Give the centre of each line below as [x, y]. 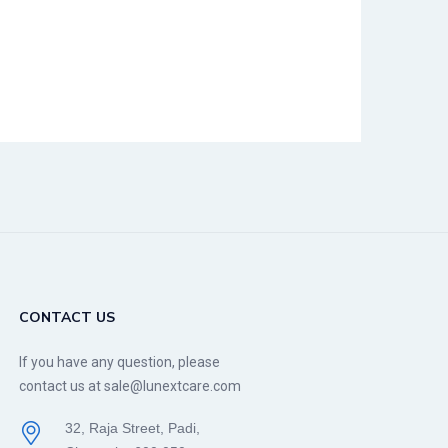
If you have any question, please [119, 361]
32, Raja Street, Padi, [132, 427]
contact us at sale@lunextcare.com [130, 385]
